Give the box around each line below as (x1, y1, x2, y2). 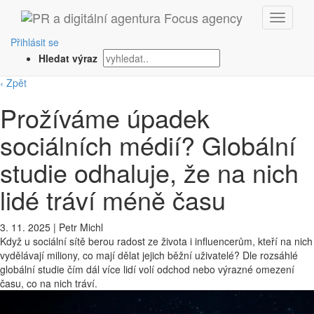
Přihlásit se (11, 35, 59, 49)
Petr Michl (56, 220, 103, 234)
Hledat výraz (39, 51, 100, 65)
